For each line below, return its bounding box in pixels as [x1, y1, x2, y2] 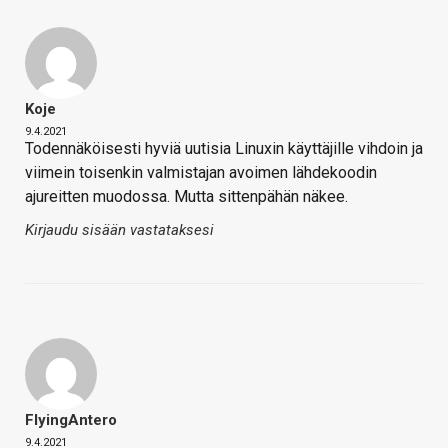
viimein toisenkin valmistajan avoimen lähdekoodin [25, 163, 377, 183]
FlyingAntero [25, 411, 117, 430]
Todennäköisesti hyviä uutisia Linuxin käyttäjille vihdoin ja [25, 139, 423, 159]
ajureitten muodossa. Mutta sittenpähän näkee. [25, 187, 348, 207]
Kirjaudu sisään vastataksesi [25, 221, 214, 240]
